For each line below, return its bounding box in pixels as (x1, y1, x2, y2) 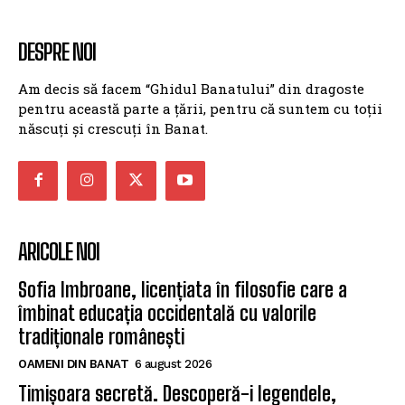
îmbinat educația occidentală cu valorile (18, 300, 316, 325)
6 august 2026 (134, 356, 212, 371)
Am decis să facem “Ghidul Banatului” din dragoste (18, 79, 364, 98)
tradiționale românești (18, 324, 184, 349)
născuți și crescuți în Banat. (18, 118, 208, 137)
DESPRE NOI (18, 38, 96, 65)
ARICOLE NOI (18, 238, 99, 265)
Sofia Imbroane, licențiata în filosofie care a (18, 277, 347, 302)
